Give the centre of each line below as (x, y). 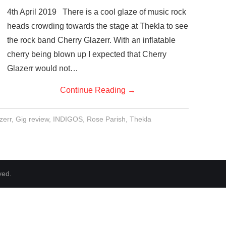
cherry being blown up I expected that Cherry (87, 54)
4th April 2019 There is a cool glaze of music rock (97, 12)
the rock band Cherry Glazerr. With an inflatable (91, 40)
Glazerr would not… (43, 68)
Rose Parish (106, 119)
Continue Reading (94, 90)
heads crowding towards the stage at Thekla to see (98, 26)
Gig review (32, 119)
